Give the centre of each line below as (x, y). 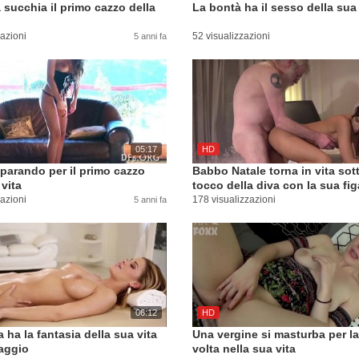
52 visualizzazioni (231, 36)
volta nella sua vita (244, 349)
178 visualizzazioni (234, 200)
